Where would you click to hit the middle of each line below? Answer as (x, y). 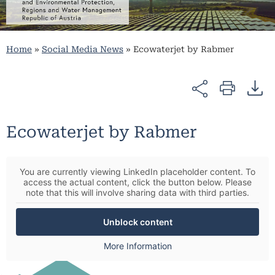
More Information (137, 246)
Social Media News (83, 49)
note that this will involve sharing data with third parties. (137, 192)
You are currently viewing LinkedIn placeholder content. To (137, 171)
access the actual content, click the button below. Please (137, 182)
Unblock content (137, 222)
